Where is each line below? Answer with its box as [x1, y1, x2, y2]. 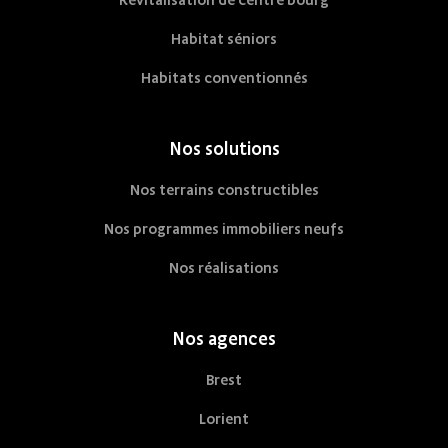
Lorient [199, 409, 249, 429]
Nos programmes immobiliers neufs [104, 219, 344, 239]
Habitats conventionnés [140, 68, 308, 88]
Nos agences [172, 327, 276, 351]
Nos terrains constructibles [129, 180, 319, 200]
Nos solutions [168, 137, 280, 161]
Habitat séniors [171, 29, 277, 49]
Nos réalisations [169, 258, 279, 278]
